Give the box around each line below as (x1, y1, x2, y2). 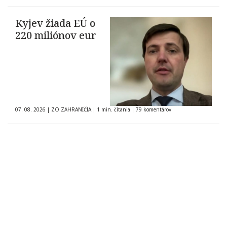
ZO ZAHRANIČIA (51, 106, 91, 113)
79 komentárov (136, 106, 171, 113)
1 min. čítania (95, 106, 132, 113)
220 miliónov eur (15, 28, 96, 43)
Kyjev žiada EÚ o (15, 16, 95, 30)
